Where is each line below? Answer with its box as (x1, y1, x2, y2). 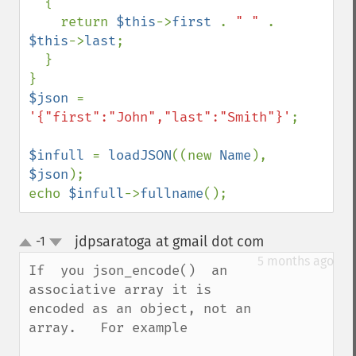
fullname (140, 185, 203, 202)
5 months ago (257, 253, 334, 269)
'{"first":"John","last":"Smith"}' (29, 109, 291, 126)
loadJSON (108, 147, 172, 164)
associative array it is (29, 281, 211, 298)
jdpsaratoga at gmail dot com (74, 233, 264, 250)
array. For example (29, 319, 188, 336)
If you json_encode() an (29, 262, 227, 279)
